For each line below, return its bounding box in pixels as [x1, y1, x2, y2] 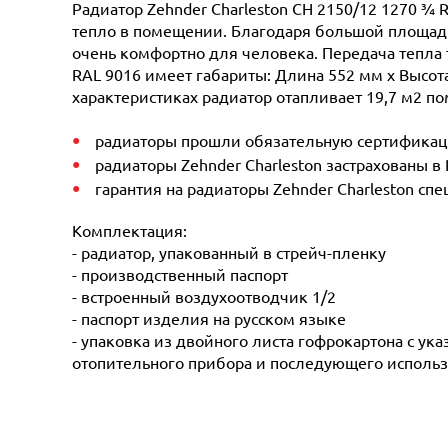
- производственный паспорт [72, 265, 288, 284]
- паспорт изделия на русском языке [72, 309, 346, 328]
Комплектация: [72, 221, 187, 240]
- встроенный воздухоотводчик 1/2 [72, 287, 336, 306]
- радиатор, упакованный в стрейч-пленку [72, 243, 386, 262]
